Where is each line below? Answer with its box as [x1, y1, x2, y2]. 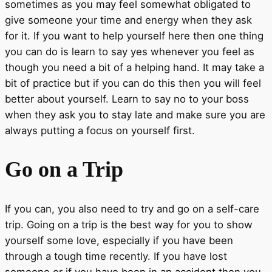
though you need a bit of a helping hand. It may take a [5, 61, 264, 74]
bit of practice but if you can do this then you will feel [5, 77, 261, 90]
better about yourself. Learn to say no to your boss [5, 93, 249, 106]
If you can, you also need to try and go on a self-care [5, 203, 259, 216]
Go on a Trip [5, 157, 123, 182]
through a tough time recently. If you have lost [5, 250, 227, 263]
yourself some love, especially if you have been [5, 234, 233, 247]
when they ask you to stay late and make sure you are [5, 109, 265, 121]
